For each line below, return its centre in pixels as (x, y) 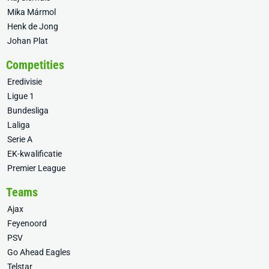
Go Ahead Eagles (39, 252)
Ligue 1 (21, 96)
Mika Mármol (32, 12)
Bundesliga (28, 111)
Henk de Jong (33, 27)
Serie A (20, 140)
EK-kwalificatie (35, 154)
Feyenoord (27, 224)
